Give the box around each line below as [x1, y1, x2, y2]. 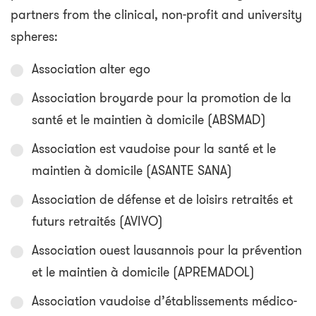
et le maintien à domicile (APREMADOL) [32, 263, 255, 282]
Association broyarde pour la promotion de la [32, 89, 291, 108]
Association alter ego [32, 60, 150, 79]
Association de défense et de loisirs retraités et [32, 190, 293, 209]
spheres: [11, 28, 58, 47]
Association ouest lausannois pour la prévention [32, 241, 302, 260]
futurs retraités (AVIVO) [32, 212, 163, 231]
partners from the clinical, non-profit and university [11, 6, 302, 25]
